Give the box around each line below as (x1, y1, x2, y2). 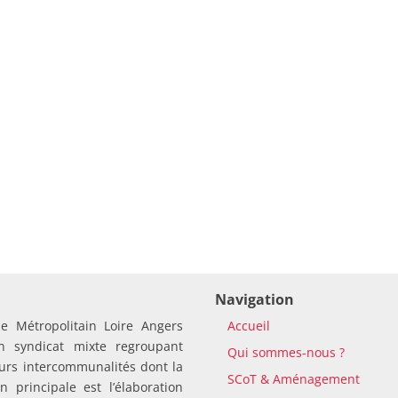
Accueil (227, 317, 270, 335)
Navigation (214, 290, 294, 310)
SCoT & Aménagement (227, 370, 360, 388)
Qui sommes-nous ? (227, 344, 345, 362)
